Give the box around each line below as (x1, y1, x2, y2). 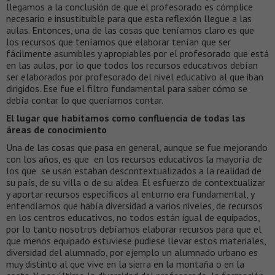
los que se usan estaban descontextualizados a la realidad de (6, 164, 261, 177)
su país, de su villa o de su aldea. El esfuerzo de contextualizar (6, 176, 265, 188)
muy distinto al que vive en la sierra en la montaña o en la (6, 257, 244, 270)
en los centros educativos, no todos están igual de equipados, (6, 211, 260, 223)
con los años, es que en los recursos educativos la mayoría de (6, 152, 262, 165)
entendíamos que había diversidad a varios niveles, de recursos (6, 199, 263, 212)
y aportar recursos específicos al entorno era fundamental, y (6, 187, 254, 200)
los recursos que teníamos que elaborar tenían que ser (6, 35, 231, 48)
